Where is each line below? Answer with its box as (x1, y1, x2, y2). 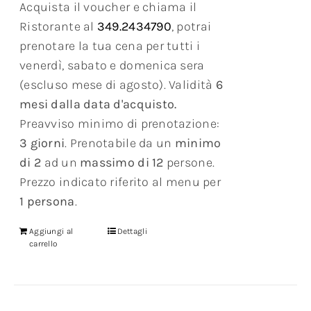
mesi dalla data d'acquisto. (19, 96, 177, 112)
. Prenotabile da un (65, 135, 175, 151)
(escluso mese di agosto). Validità (19, 77, 216, 93)
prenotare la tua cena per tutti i (19, 38, 201, 54)
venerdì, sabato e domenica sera (19, 58, 205, 74)
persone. (163, 155, 215, 171)
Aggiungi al (29, 226, 74, 237)
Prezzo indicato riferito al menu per (19, 174, 221, 190)
